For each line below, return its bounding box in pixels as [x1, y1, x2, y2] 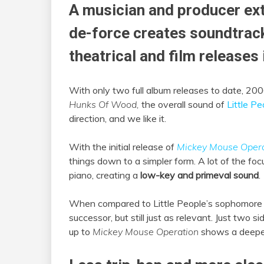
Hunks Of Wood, [69, 98, 141, 111]
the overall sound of [141, 98, 227, 111]
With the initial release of [69, 141, 177, 153]
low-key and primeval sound [140, 169, 259, 181]
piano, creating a [69, 169, 140, 181]
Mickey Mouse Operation [93, 226, 199, 238]
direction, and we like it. [69, 113, 166, 125]
